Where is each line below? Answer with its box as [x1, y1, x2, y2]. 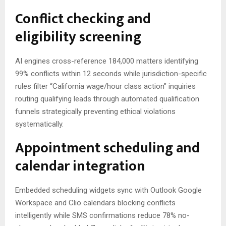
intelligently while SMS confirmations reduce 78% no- [15, 210, 190, 220]
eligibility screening [15, 25, 141, 49]
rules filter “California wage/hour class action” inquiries [15, 81, 196, 91]
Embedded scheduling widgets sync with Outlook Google [15, 185, 202, 195]
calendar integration [15, 154, 145, 178]
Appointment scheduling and [15, 136, 200, 160]
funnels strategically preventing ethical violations [15, 106, 176, 116]
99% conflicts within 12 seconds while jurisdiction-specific [15, 69, 207, 78]
